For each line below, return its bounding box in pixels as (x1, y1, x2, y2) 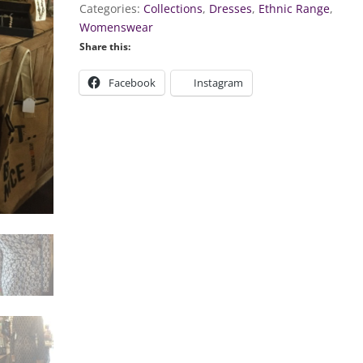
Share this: (79, 40, 131, 53)
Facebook (109, 75, 156, 90)
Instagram (194, 75, 244, 90)
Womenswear (79, 19, 154, 35)
